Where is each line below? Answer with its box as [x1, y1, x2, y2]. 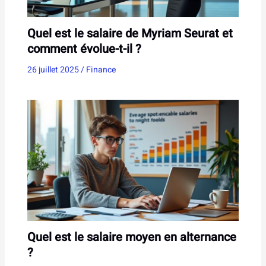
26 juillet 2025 [27, 63, 81, 76]
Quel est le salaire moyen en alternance [27, 228, 236, 246]
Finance [85, 63, 116, 76]
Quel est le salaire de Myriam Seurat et [27, 24, 233, 42]
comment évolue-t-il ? [27, 40, 141, 58]
